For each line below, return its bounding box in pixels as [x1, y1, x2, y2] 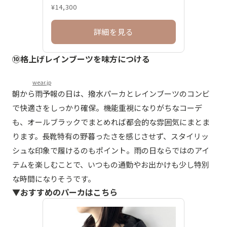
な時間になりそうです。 [12, 173, 95, 184]
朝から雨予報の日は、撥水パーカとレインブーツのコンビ [12, 88, 210, 99]
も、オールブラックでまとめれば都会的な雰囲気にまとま [12, 117, 210, 128]
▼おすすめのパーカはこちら [12, 186, 118, 199]
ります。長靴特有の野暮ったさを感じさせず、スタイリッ [12, 131, 209, 142]
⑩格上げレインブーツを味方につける [12, 53, 150, 65]
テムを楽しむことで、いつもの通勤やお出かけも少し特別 [12, 159, 209, 170]
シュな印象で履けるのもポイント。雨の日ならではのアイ [12, 145, 209, 156]
